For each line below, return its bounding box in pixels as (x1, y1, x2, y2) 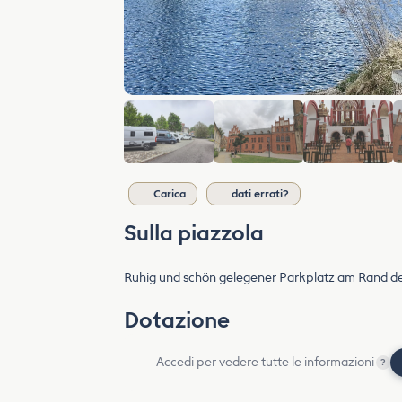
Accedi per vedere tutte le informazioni (156, 354, 374, 370)
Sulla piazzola (124, 220, 264, 246)
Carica (153, 188, 186, 200)
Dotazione (124, 307, 230, 333)
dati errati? (232, 188, 289, 200)
